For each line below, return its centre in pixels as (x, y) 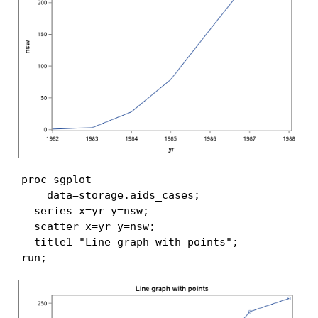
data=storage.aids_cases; (110, 196)
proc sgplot (56, 180)
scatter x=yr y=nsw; (88, 227)
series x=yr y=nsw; (85, 211)
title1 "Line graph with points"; (130, 242)
